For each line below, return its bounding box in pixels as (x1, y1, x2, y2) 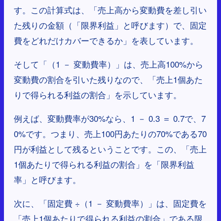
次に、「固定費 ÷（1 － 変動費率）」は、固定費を (14, 197, 207, 210)
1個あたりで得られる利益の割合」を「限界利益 (14, 158, 194, 171)
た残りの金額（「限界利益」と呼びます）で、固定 (14, 19, 207, 32)
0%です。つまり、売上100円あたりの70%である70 (14, 127, 207, 140)
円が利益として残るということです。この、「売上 (14, 143, 207, 155)
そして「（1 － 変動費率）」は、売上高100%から (14, 58, 203, 71)
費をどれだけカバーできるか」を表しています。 (14, 34, 198, 47)
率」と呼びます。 (14, 173, 81, 186)
